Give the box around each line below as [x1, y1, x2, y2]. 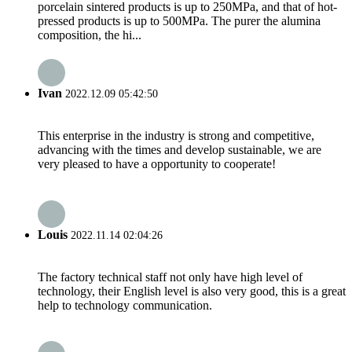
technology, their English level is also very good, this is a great [38, 284, 346, 298]
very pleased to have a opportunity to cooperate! [38, 157, 276, 171]
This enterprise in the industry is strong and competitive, [38, 129, 314, 143]
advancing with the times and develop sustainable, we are [38, 143, 321, 157]
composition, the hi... [38, 27, 141, 42]
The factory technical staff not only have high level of [38, 269, 302, 284]
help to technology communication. [38, 298, 212, 312]
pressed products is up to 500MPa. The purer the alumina [38, 13, 321, 27]
